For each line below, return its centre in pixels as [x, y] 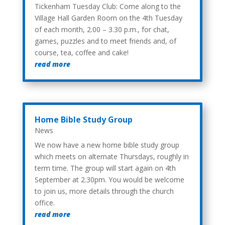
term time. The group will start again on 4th [105, 168]
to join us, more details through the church [104, 191]
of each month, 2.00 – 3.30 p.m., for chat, [102, 29]
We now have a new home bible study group [107, 145]
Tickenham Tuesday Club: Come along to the [107, 6]
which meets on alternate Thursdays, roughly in [111, 156]
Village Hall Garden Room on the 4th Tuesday [108, 18]
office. [44, 202]
